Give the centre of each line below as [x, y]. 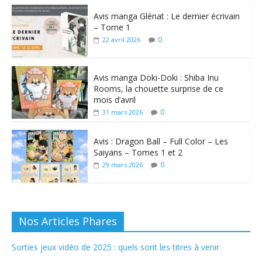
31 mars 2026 [122, 112]
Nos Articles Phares [68, 221]
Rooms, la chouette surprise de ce [158, 89]
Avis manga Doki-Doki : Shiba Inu [156, 77]
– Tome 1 [112, 27]
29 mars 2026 [122, 165]
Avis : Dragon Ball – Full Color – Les [161, 141]
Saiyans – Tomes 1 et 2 [138, 152]
